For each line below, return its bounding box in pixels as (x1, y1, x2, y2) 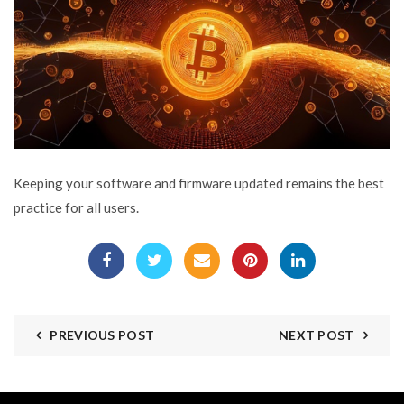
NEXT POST (278, 326, 354, 343)
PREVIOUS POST (50, 326, 155, 343)
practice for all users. (14, 198, 139, 216)
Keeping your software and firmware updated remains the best (14, 174, 384, 191)
